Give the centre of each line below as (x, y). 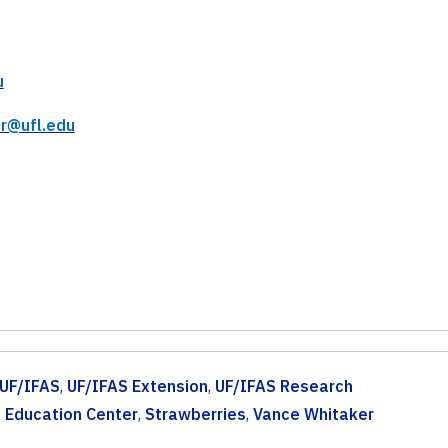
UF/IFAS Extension (137, 385)
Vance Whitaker (313, 413)
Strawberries (195, 413)
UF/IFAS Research (283, 385)
